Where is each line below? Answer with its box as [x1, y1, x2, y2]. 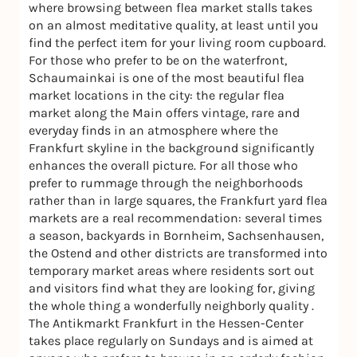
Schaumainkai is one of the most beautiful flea [29, 70, 304, 86]
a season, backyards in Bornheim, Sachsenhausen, [29, 228, 324, 244]
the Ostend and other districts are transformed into [29, 245, 328, 261]
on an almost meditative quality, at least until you [29, 18, 319, 33]
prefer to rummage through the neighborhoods [29, 175, 303, 191]
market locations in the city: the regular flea [29, 88, 284, 104]
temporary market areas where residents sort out [29, 263, 314, 279]
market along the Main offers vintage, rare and [29, 105, 300, 121]
